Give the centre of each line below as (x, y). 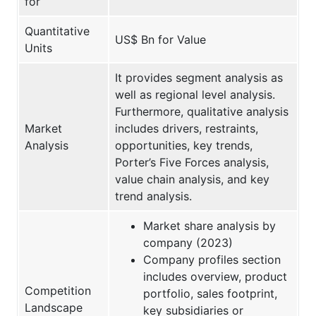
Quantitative (57, 31)
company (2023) (188, 242)
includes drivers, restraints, (187, 128)
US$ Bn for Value (160, 39)
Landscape (54, 307)
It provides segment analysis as (199, 77)
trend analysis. (153, 196)
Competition (58, 290)
